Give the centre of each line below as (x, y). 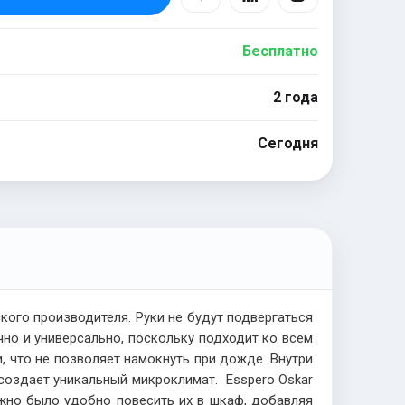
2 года (295, 97)
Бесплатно (280, 51)
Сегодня (287, 143)
